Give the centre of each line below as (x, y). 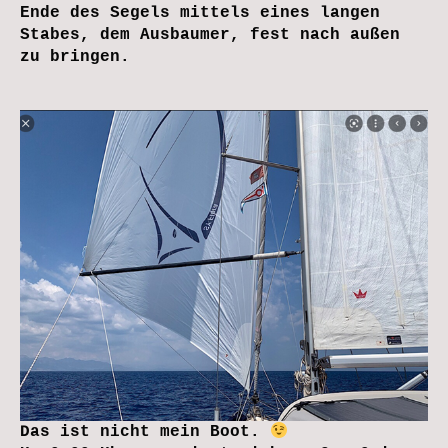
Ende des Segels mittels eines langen (200, 12)
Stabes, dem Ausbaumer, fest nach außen (210, 34)
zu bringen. (75, 56)
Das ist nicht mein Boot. (145, 432)
